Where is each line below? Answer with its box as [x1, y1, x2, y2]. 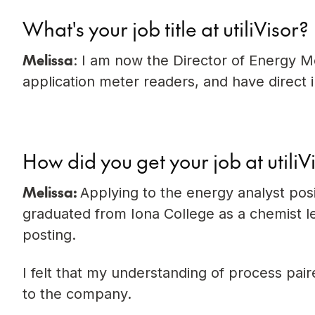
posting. [22, 226, 76, 243]
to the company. [22, 285, 131, 302]
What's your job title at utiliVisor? [22, 14, 309, 42]
